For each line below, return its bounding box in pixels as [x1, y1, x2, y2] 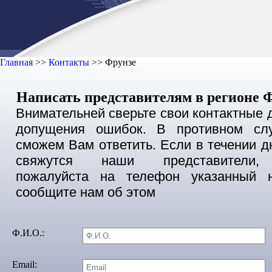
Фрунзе [105, 57, 136, 67]
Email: [12, 259, 37, 270]
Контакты [49, 57, 89, 67]
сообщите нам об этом [16, 185, 155, 200]
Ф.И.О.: [12, 228, 44, 238]
